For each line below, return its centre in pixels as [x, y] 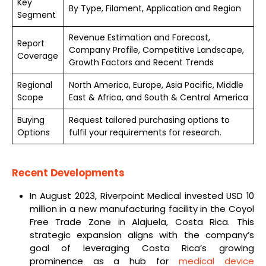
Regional [35, 85]
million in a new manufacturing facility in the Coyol [142, 209]
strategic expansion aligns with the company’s [142, 235]
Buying [31, 120]
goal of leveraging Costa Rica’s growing [142, 248]
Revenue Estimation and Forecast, [140, 38]
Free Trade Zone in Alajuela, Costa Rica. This [142, 222]
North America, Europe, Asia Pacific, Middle [156, 85]
